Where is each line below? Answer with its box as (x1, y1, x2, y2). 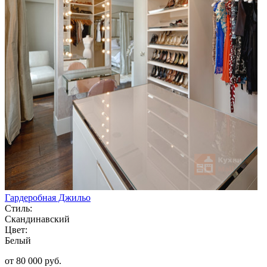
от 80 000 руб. (5, 255, 61, 266)
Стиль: (5, 203, 32, 213)
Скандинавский (5, 213, 70, 224)
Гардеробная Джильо (5, 192, 91, 203)
